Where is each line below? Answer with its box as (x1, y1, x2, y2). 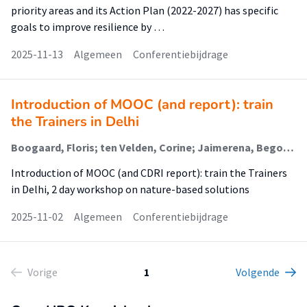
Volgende (236, 265, 280, 279)
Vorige (27, 265, 58, 279)
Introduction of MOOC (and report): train (11, 95, 273, 114)
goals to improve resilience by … (11, 20, 164, 34)
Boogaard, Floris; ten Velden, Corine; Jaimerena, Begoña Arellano (283, 140, 294, 154)
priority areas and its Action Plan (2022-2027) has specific (11, 3, 278, 17)
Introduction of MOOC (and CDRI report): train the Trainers (11, 166, 287, 180)
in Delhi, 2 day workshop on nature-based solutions (11, 182, 249, 196)
